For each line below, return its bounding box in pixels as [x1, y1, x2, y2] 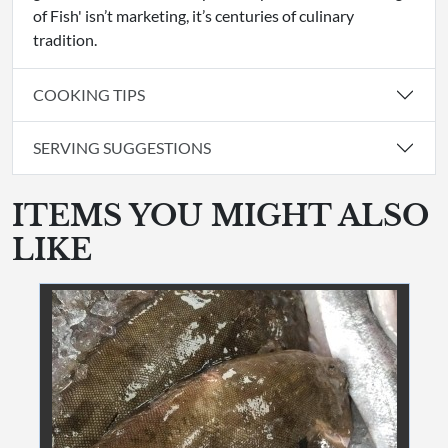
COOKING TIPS [33, 85, 145, 105]
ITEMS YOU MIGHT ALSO [12, 197, 429, 234]
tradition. [33, 29, 97, 49]
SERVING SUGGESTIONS [33, 138, 211, 158]
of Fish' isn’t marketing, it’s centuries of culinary [33, 5, 354, 25]
